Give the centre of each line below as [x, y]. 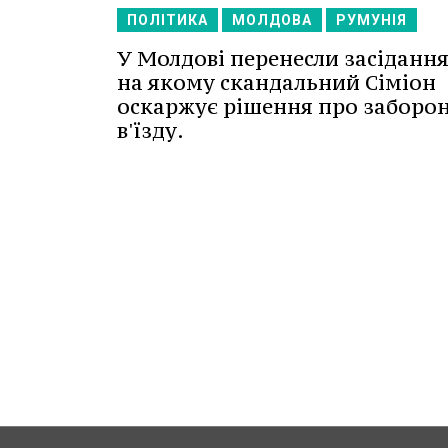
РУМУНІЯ [371, 19]
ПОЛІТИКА [167, 19]
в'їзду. [150, 130]
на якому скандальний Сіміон [276, 82]
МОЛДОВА [272, 19]
